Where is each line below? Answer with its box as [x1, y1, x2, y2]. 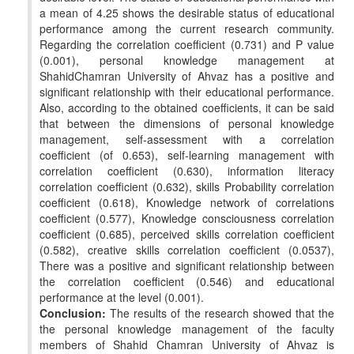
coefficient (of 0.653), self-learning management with [40, 146, 334, 163]
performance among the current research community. [40, 20, 334, 36]
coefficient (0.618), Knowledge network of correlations [40, 194, 334, 210]
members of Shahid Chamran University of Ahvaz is [40, 336, 334, 352]
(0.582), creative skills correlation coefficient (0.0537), [40, 241, 334, 258]
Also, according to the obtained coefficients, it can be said [40, 99, 334, 115]
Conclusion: [40, 304, 106, 321]
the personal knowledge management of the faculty [40, 320, 334, 337]
